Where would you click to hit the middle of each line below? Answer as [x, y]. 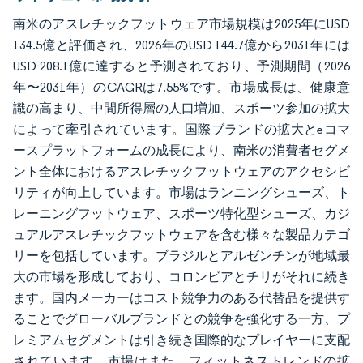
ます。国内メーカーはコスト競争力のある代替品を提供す [181, 298]
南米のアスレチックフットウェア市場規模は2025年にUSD [181, 24]
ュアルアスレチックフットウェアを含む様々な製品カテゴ [181, 235]
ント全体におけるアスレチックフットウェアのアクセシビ [181, 171]
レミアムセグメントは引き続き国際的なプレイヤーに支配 [181, 340]
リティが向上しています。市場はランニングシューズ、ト [181, 192]
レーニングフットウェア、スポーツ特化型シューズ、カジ [181, 214]
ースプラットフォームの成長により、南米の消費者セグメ [181, 150]
